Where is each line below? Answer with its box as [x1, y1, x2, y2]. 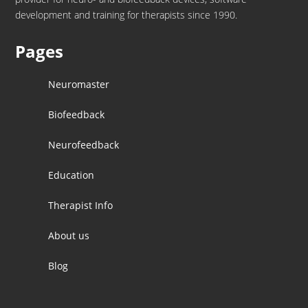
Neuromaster [47, 78, 109, 91]
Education [47, 168, 94, 181]
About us [47, 229, 89, 242]
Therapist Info [47, 199, 113, 212]
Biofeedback [47, 108, 104, 121]
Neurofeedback [47, 138, 119, 151]
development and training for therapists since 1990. [15, 8, 238, 21]
